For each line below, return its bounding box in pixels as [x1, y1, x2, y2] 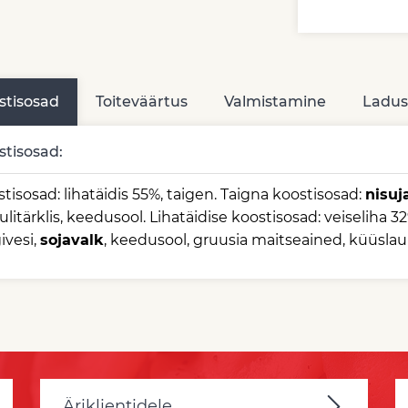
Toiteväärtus [95, 93, 188, 110]
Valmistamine [223, 93, 326, 110]
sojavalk [39, 231, 104, 249]
